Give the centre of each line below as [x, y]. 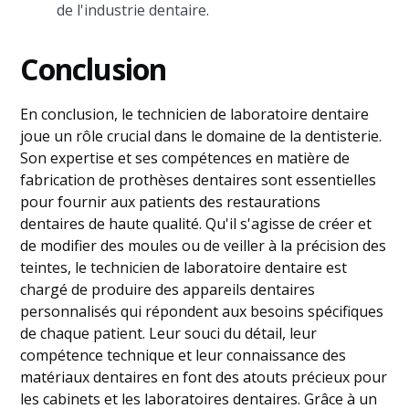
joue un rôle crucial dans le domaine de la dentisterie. [201, 136]
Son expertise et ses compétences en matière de [185, 158]
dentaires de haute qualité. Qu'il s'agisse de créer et [196, 224]
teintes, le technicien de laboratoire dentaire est [184, 267]
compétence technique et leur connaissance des [184, 355]
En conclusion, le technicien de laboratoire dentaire [195, 114]
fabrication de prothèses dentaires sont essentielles [199, 180]
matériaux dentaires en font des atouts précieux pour [204, 377]
